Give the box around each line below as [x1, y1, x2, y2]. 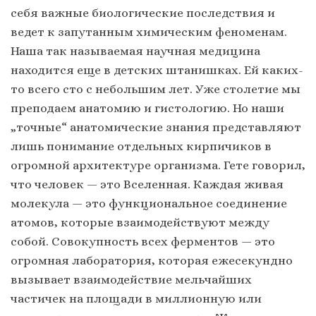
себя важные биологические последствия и [11, 6, 275, 20]
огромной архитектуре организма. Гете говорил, [11, 158, 305, 173]
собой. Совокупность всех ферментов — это [11, 234, 275, 249]
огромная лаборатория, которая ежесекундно [11, 253, 293, 268]
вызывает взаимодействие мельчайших [11, 272, 252, 287]
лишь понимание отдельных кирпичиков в [11, 139, 272, 154]
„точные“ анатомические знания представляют [11, 120, 301, 135]
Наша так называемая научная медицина [11, 44, 260, 59]
